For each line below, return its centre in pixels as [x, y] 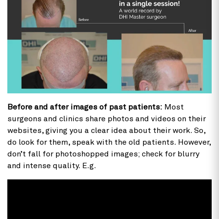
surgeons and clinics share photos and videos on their [107, 119]
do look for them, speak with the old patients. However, [109, 142]
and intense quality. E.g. [52, 165]
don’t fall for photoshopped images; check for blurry [103, 154]
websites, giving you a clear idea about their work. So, [106, 130]
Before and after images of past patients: [85, 107]
